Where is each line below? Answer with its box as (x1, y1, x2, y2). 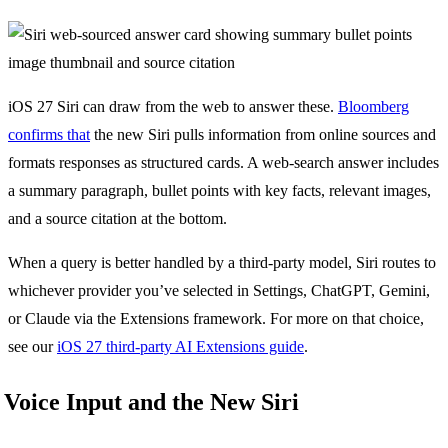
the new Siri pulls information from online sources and (90, 126, 436, 144)
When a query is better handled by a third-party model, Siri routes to (8, 254, 436, 272)
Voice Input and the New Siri (4, 388, 299, 415)
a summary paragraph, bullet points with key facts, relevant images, (8, 182, 431, 200)
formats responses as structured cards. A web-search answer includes (8, 154, 439, 172)
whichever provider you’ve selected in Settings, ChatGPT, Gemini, (8, 282, 430, 300)
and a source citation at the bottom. (8, 210, 227, 228)
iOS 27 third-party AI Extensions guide (57, 338, 304, 356)
